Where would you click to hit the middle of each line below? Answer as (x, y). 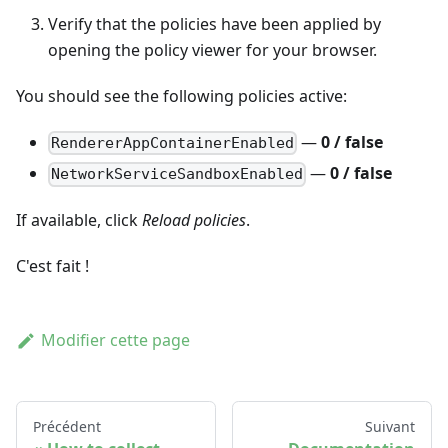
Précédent (67, 427)
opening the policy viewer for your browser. (212, 49)
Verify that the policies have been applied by (214, 23)
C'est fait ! (52, 266)
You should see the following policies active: (181, 95)
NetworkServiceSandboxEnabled (177, 174)
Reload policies (194, 220)
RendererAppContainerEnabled (173, 143)
